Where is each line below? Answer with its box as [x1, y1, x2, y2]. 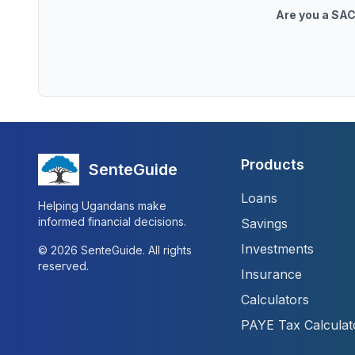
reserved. [38, 259, 89, 273]
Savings [241, 216, 288, 231]
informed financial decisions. [38, 215, 186, 228]
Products [241, 156, 304, 173]
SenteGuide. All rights [78, 243, 192, 257]
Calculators [241, 292, 309, 307]
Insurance [241, 266, 302, 282]
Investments [241, 241, 314, 257]
